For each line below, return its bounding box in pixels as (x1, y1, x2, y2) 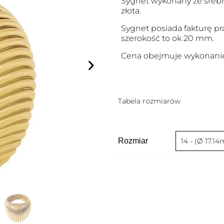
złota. (120, 6, 141, 15)
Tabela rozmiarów (118, 96, 180, 105)
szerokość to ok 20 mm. (120, 33, 214, 43)
